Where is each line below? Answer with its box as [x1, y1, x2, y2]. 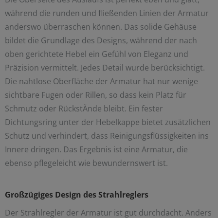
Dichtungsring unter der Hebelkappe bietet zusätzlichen [5, 117, 211, 128]
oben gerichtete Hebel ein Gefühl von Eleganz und [5, 49, 188, 60]
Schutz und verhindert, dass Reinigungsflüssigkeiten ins [5, 130, 209, 142]
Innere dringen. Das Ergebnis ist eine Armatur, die [5, 144, 188, 155]
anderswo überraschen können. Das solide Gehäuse [5, 21, 197, 33]
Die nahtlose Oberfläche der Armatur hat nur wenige [5, 76, 198, 87]
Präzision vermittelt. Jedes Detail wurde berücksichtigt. [5, 62, 205, 73]
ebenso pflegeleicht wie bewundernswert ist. [5, 158, 168, 169]
